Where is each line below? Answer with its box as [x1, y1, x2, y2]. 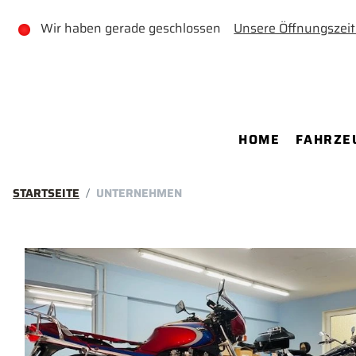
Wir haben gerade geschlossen [41, 18, 231, 38]
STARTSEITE [13, 184, 79, 202]
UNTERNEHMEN [96, 184, 182, 202]
